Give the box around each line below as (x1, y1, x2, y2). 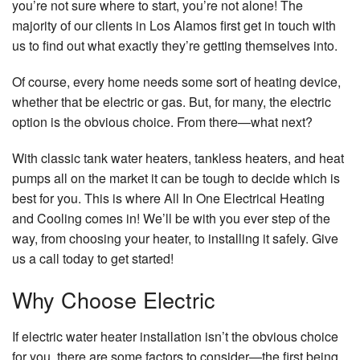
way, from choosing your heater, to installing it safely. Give (12, 229, 338, 248)
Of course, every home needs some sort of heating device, (12, 72, 341, 92)
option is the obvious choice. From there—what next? (12, 112, 313, 132)
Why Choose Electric (12, 284, 215, 316)
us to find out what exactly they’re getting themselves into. (12, 36, 337, 55)
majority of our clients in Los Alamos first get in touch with (12, 16, 336, 35)
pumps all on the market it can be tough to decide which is (12, 169, 340, 188)
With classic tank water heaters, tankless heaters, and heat (12, 149, 344, 168)
